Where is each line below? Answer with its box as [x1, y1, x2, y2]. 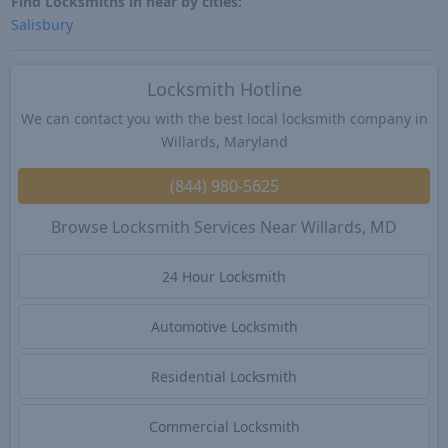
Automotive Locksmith [150, 317, 298, 337]
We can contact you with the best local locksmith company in [20, 109, 428, 129]
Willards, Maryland [160, 132, 288, 152]
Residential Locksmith [151, 367, 297, 387]
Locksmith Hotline [146, 77, 302, 102]
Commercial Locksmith [148, 417, 300, 437]
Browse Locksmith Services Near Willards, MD [51, 215, 397, 238]
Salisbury [10, 14, 73, 34]
